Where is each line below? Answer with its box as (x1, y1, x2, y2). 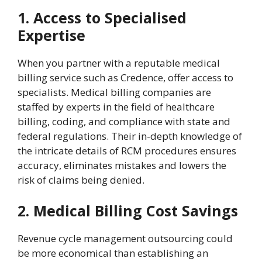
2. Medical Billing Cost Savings (18, 201, 238, 221)
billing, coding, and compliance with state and (18, 114, 230, 128)
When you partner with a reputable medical (18, 56, 220, 70)
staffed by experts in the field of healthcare (18, 99, 215, 113)
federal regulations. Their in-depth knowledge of (18, 129, 242, 143)
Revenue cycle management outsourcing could (18, 232, 233, 246)
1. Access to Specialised (18, 7, 187, 27)
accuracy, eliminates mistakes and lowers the (18, 158, 226, 172)
